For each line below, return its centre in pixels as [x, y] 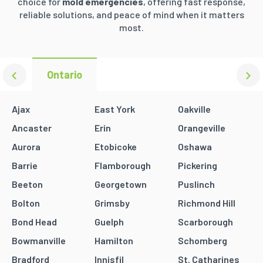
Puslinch [196, 184]
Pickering [197, 165]
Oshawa [195, 146]
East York [115, 109]
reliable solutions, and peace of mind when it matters [131, 14]
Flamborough [123, 165]
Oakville [194, 109]
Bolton [26, 203]
